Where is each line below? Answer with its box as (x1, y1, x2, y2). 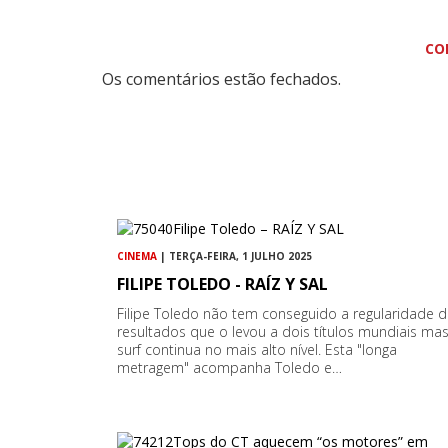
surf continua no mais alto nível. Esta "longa (117, 340, 397, 360)
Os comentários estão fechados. (102, 68, 341, 91)
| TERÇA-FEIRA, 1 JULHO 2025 (157, 249, 312, 264)
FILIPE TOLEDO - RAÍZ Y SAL (117, 273, 328, 296)
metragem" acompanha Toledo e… (117, 358, 342, 378)
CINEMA (117, 249, 157, 264)
